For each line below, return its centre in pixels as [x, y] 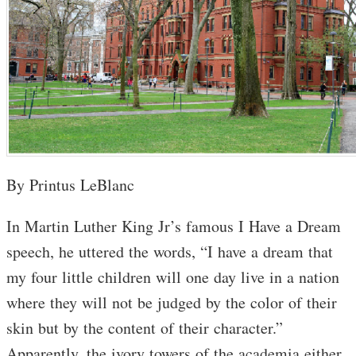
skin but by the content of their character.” [145, 327]
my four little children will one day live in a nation [173, 277]
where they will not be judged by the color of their [172, 302]
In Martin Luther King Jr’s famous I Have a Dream [174, 226]
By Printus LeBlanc [70, 184]
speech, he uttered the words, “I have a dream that [170, 251]
